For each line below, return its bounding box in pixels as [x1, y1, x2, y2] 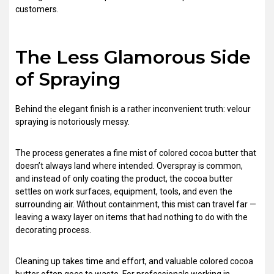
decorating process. [15, 225, 91, 235]
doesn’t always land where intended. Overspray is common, [15, 161, 243, 171]
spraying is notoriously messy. [15, 117, 130, 127]
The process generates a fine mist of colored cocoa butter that [15, 148, 256, 158]
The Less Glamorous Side [15, 46, 251, 68]
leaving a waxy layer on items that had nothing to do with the [15, 212, 248, 222]
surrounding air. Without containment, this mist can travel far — [15, 199, 256, 209]
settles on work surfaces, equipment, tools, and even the [15, 187, 232, 196]
